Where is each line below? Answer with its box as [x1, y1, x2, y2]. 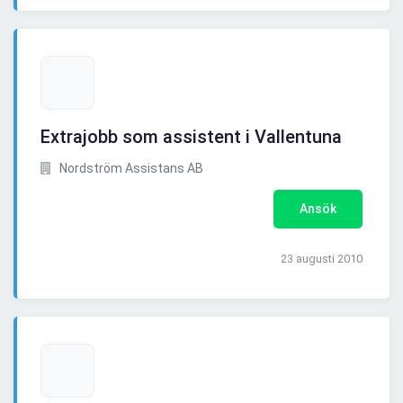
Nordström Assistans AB [57, 161, 203, 176]
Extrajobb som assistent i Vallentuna [40, 126, 342, 148]
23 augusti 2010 [281, 252, 363, 266]
